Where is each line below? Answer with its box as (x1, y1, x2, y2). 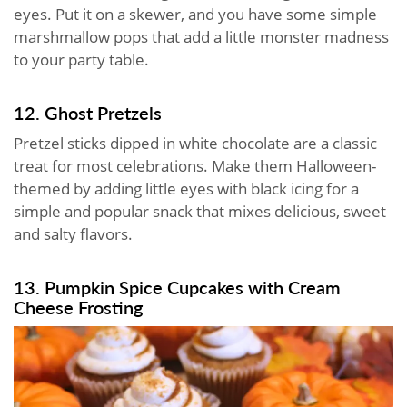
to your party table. (14, 49, 153, 71)
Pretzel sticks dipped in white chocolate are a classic (14, 133, 377, 154)
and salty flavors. (14, 223, 136, 245)
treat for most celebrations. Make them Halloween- (14, 155, 376, 177)
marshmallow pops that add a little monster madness (14, 26, 389, 48)
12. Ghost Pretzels (14, 100, 166, 126)
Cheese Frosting (14, 294, 143, 321)
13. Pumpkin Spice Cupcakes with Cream (14, 274, 341, 301)
